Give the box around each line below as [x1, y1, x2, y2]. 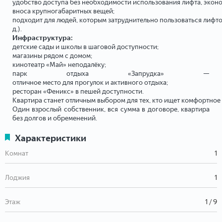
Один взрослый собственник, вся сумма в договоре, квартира [12, 105, 210, 113]
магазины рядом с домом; [12, 51, 92, 60]
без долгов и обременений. [12, 113, 97, 122]
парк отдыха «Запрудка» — [12, 69, 210, 78]
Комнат [5, 149, 28, 158]
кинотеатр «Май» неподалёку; [12, 60, 106, 69]
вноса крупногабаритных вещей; [12, 6, 114, 15]
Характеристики [15, 132, 86, 144]
